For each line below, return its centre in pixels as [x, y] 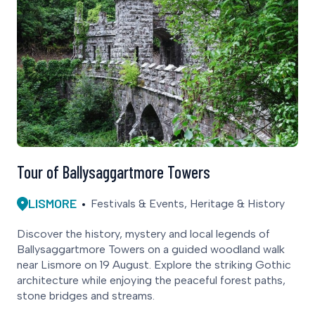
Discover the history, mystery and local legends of [143, 234]
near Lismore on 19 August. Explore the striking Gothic [154, 265]
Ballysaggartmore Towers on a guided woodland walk [151, 250]
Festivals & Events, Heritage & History [188, 203]
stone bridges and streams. [86, 296]
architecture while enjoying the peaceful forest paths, [151, 281]
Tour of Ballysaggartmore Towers [114, 172]
